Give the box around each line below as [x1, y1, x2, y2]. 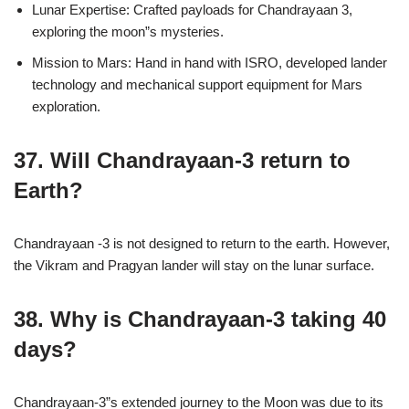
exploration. [32, 99, 100, 114]
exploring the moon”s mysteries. [32, 24, 224, 39]
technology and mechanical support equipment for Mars [32, 77, 362, 92]
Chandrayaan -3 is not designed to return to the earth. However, [14, 236, 390, 251]
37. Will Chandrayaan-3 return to [14, 148, 351, 173]
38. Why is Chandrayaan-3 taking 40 [14, 307, 386, 331]
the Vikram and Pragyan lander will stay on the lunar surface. [14, 257, 374, 273]
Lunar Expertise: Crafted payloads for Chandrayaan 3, [32, 2, 352, 17]
